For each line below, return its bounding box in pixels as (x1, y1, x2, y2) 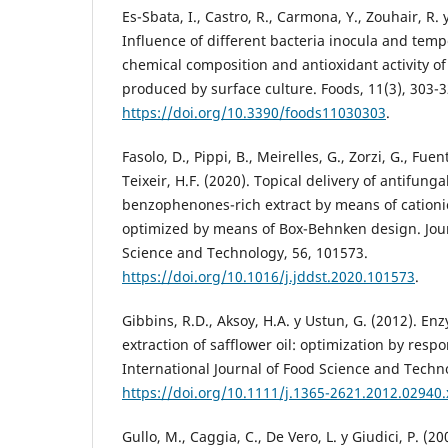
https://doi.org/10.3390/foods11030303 (122, 102, 386, 122)
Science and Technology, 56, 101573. (122, 242, 368, 262)
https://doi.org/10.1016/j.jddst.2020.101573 (122, 266, 415, 286)
